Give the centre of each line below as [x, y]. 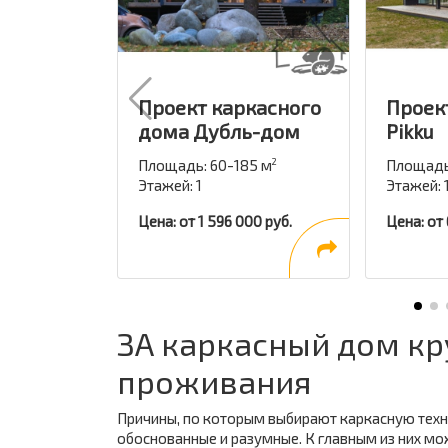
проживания [214, 381]
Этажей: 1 [170, 185]
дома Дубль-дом [219, 131]
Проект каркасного [229, 107]
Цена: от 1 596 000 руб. [215, 221]
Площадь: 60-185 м [205, 165]
